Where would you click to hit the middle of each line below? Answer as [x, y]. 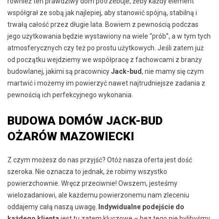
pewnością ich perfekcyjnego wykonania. [70, 95]
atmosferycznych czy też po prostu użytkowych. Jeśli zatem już [106, 48]
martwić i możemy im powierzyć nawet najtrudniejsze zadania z [106, 83]
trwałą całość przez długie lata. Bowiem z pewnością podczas [103, 24]
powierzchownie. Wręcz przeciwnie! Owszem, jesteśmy [92, 183]
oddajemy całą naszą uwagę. [53, 207]
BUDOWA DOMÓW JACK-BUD [85, 120]
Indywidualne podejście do [141, 207]
